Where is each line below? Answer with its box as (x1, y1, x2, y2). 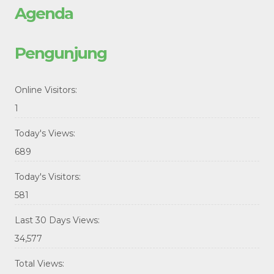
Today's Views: (15, 128, 78, 139)
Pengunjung (15, 43, 106, 64)
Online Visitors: (15, 84, 80, 96)
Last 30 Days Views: (15, 215, 102, 226)
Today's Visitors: (15, 171, 83, 183)
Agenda (15, 4, 73, 24)
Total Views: (15, 258, 67, 270)
